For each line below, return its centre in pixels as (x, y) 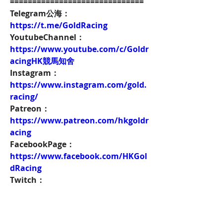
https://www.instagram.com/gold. (78, 85)
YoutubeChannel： (47, 37)
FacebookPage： (42, 144)
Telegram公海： (40, 13)
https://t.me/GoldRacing (59, 25)
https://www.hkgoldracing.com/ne (79, 216)
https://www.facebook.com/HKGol (79, 156)
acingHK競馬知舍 (42, 61)
